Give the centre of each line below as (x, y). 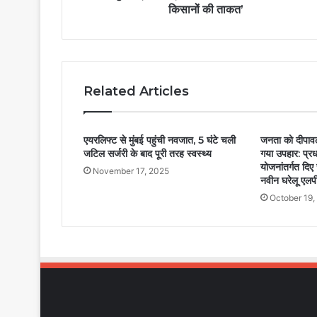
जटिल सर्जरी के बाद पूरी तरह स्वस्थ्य (148, 154)
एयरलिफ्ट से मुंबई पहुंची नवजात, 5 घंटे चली (160, 140)
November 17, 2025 (131, 171)
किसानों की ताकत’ (206, 10)
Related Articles (136, 92)
